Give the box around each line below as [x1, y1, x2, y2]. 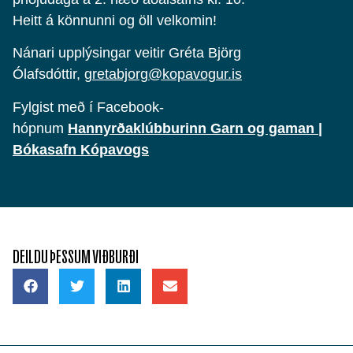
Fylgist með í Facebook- [13, 98, 164, 115]
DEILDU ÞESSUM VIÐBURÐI [13, 246, 139, 266]
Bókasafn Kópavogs [13, 141, 149, 158]
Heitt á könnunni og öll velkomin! [13, 13, 217, 28]
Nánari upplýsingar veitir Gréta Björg [13, 45, 241, 61]
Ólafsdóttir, [13, 66, 84, 83]
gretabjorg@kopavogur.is [84, 66, 242, 83]
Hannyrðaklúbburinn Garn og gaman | [68, 120, 322, 136]
